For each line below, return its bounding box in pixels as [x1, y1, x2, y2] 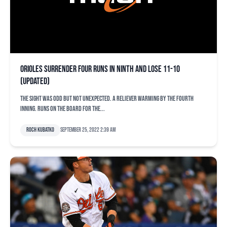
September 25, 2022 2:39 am [60, 126, 116, 134]
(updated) [20, 76, 50, 87]
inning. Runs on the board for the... [20, 104, 105, 113]
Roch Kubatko [26, 126, 54, 134]
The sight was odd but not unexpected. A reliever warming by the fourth [20, 94, 194, 103]
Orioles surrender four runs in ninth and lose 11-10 [20, 64, 180, 74]
